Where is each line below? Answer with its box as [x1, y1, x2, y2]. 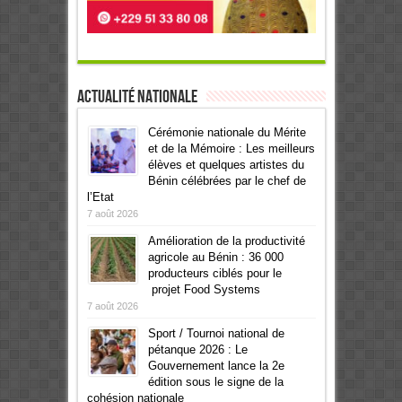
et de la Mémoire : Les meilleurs [147, 141, 315, 155]
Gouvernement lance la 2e [147, 358, 284, 372]
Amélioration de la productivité [147, 233, 305, 248]
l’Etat [86, 189, 114, 204]
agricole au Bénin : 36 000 [147, 249, 284, 264]
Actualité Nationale [76, 85, 197, 108]
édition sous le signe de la [147, 374, 284, 389]
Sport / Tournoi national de [147, 326, 284, 340]
